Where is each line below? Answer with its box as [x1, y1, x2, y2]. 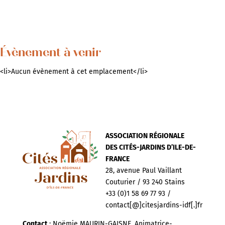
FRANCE [105, 155, 130, 163]
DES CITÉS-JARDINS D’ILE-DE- [105, 143, 196, 152]
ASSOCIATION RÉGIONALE [105, 132, 184, 140]
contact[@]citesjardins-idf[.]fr [105, 201, 202, 209]
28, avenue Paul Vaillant [105, 166, 182, 175]
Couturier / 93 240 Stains [105, 178, 185, 186]
